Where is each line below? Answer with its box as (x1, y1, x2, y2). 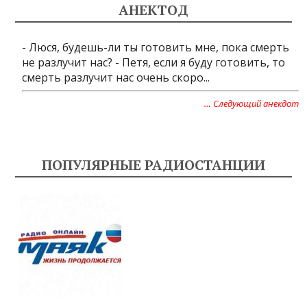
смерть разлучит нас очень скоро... (22, 70, 210, 85)
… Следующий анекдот (204, 97, 299, 110)
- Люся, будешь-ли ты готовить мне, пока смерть (22, 40, 290, 55)
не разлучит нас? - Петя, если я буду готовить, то (22, 55, 286, 70)
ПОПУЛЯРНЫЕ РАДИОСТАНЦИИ (42, 156, 265, 174)
